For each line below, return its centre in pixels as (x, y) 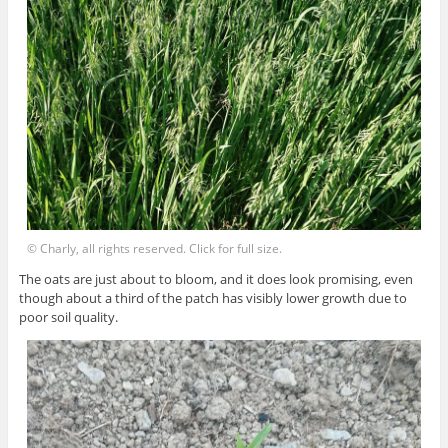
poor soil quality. (68, 317)
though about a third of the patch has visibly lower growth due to (212, 298)
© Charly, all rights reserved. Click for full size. (155, 249)
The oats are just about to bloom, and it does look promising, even (215, 279)
